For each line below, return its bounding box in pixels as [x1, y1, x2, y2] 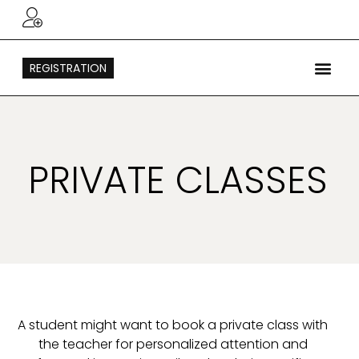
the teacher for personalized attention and [38, 334, 308, 353]
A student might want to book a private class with [18, 315, 329, 334]
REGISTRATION [30, 59, 107, 76]
